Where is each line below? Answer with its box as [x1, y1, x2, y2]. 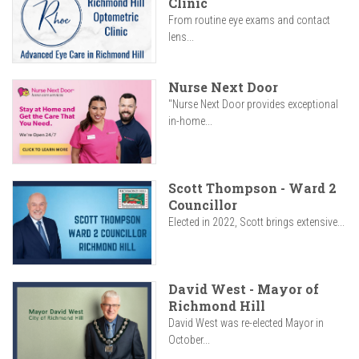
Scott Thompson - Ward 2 [168, 179, 337, 197]
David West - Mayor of [168, 280, 319, 298]
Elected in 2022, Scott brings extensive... [168, 216, 345, 229]
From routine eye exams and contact [168, 14, 330, 27]
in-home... [168, 115, 212, 128]
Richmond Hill [168, 297, 265, 315]
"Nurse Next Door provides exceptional [168, 98, 338, 111]
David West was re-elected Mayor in [168, 317, 324, 330]
